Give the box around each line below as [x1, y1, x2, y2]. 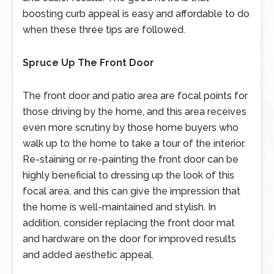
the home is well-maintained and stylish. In [23, 201, 217, 213]
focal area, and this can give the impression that [23, 185, 241, 197]
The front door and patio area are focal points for [23, 90, 248, 102]
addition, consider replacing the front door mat [23, 217, 235, 229]
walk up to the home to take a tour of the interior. [23, 138, 246, 149]
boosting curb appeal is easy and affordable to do [23, 8, 250, 20]
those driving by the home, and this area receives [23, 106, 247, 117]
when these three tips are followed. [23, 24, 186, 35]
